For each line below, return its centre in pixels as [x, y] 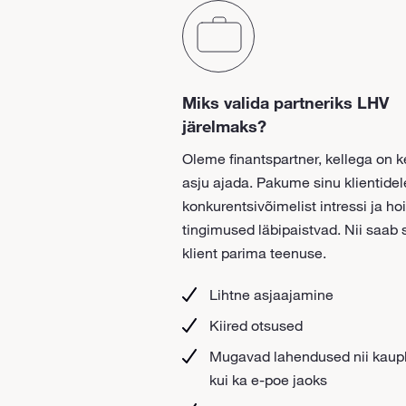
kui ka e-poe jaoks [268, 379]
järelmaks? [224, 126]
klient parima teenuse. [254, 252]
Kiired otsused [256, 325]
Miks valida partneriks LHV [285, 102]
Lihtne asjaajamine [271, 294]
